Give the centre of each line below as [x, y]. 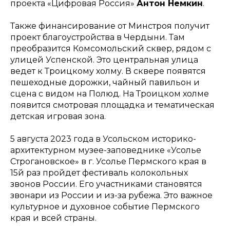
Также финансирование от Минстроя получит [110, 26]
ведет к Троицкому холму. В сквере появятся [108, 71]
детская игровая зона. [58, 116]
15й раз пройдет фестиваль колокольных [99, 173]
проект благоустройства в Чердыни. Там [98, 37]
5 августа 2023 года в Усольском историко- [103, 139]
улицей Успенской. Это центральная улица [104, 60]
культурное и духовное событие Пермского [105, 207]
